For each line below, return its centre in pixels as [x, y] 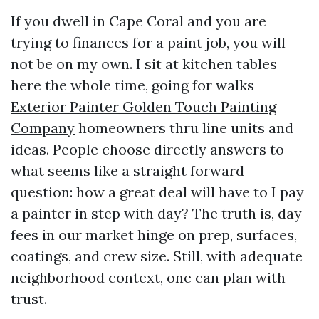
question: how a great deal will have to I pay [157, 192]
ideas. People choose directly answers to [147, 149]
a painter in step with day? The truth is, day [156, 213]
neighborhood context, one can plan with [148, 277]
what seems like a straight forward [127, 171]
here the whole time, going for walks [132, 85]
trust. [29, 299]
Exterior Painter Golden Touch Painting [143, 106]
